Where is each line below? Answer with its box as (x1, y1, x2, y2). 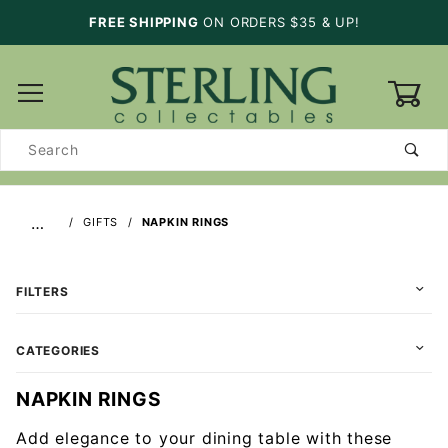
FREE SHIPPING (85, 14, 199, 30)
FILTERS (16, 283, 69, 299)
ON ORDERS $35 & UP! (198, 14, 360, 30)
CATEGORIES (16, 342, 100, 358)
